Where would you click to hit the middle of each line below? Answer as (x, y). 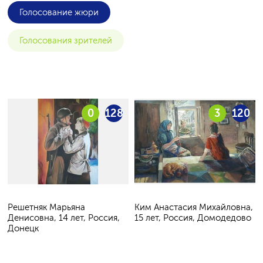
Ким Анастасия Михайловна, (194, 207)
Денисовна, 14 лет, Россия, (64, 218)
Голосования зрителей (66, 41)
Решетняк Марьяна (46, 207)
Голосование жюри (59, 12)
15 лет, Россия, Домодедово (193, 218)
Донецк (23, 228)
